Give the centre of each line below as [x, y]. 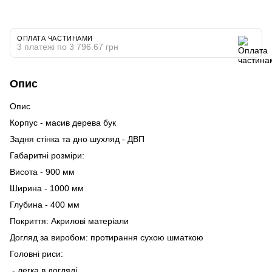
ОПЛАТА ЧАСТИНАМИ [55, 38]
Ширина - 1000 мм [47, 188]
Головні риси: [36, 253]
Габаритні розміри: [47, 155]
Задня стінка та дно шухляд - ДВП [77, 139]
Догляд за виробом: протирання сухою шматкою [107, 237]
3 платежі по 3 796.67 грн [68, 46]
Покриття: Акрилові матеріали [69, 221]
